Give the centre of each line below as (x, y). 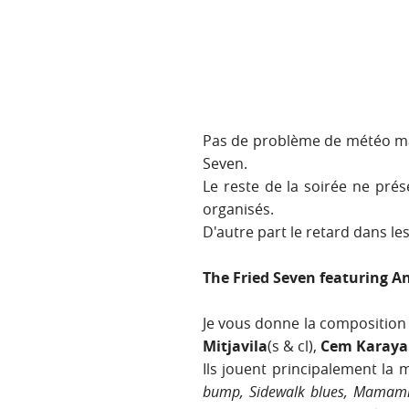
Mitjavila (235, 346)
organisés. (238, 210)
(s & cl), (294, 346)
